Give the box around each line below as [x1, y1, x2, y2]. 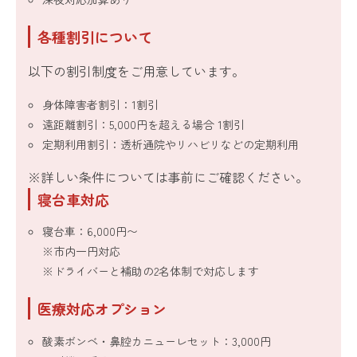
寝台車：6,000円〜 [42, 223, 139, 240]
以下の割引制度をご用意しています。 [28, 61, 245, 80]
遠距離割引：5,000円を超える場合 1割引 [42, 116, 245, 132]
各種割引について [37, 26, 152, 48]
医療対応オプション [37, 298, 167, 320]
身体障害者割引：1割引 [42, 96, 159, 112]
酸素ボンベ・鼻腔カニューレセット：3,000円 [42, 332, 272, 349]
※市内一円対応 [42, 243, 121, 260]
